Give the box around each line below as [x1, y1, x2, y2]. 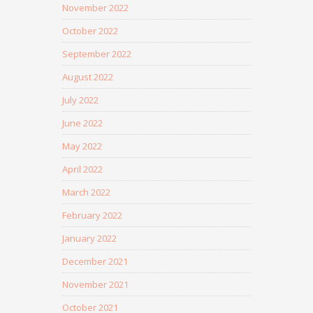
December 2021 [62, 255, 128, 268]
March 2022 [62, 186, 110, 198]
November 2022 [62, 1, 129, 14]
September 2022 [62, 48, 131, 60]
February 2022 [62, 209, 122, 221]
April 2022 [62, 163, 103, 175]
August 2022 [62, 71, 113, 83]
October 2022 [62, 24, 118, 37]
